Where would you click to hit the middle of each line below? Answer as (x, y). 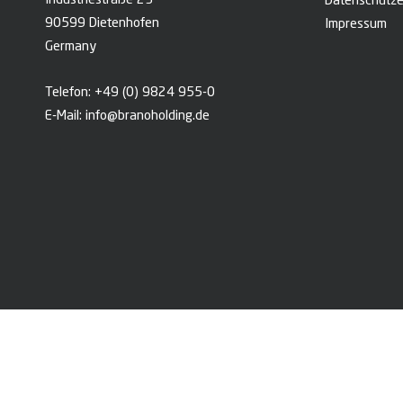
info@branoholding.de (148, 117)
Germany (71, 48)
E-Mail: (65, 117)
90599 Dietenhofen (102, 24)
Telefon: (70, 94)
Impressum (356, 25)
